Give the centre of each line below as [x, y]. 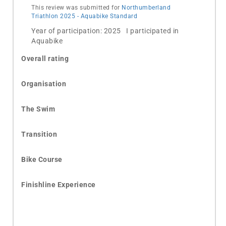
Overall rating [45, 59]
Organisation [44, 84]
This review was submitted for [76, 8]
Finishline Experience [59, 185]
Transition [39, 134]
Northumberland [146, 8]
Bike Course [42, 159]
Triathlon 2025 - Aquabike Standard [84, 16]
